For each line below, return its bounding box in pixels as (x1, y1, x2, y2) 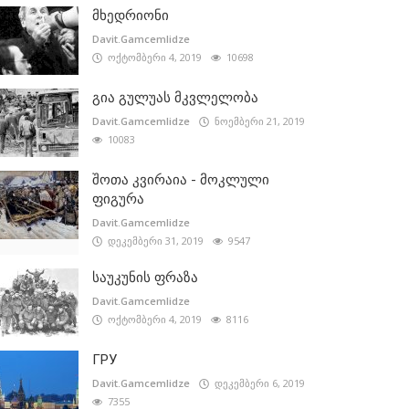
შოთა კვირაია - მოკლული (92, 172, 269, 189)
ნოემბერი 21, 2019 (209, 114, 305, 129)
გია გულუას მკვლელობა (92, 89, 258, 107)
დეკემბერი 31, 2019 (102, 234, 204, 248)
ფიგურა (92, 191, 144, 208)
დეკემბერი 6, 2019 (209, 376, 305, 391)
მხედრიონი (92, 7, 169, 25)
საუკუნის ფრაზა (92, 269, 198, 287)
